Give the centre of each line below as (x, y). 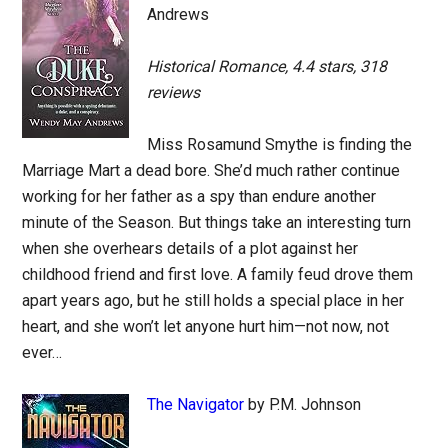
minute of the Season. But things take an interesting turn (217, 223)
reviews (174, 93)
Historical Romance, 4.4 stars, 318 (267, 67)
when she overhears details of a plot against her (190, 249)
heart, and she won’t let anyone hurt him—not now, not (206, 327)
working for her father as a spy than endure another (199, 197)
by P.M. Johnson (303, 405)
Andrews (178, 15)
